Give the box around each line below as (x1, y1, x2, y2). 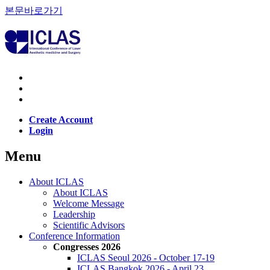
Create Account (29, 114, 93, 125)
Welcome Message (53, 198, 124, 209)
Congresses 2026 (53, 241, 121, 252)
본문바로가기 (5, 5, 63, 16)
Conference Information (29, 230, 120, 241)
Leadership (53, 209, 95, 219)
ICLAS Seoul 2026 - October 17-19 (77, 252, 215, 263)
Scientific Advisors (53, 219, 125, 230)
